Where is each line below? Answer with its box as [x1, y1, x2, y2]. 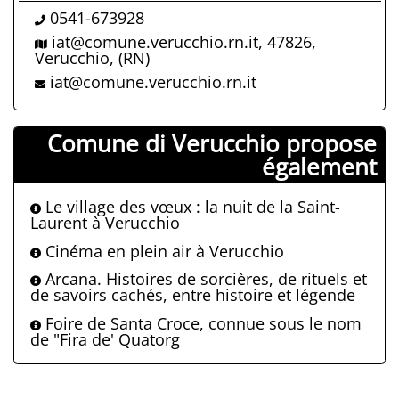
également [262, 150, 377, 183]
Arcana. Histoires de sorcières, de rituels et [41, 268, 367, 290]
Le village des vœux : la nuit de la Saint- [41, 196, 340, 218]
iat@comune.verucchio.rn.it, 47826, [51, 30, 316, 53]
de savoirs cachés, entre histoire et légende [30, 284, 355, 306]
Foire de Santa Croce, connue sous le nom [41, 312, 362, 334]
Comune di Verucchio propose [47, 126, 377, 159]
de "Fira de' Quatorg [30, 328, 180, 350]
